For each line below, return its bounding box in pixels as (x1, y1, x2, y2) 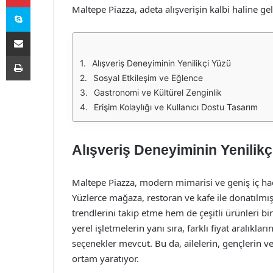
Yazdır (30, 51, 53, 60)
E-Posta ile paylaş (30, 26, 54, 36)
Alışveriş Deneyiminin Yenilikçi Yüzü (92, 58, 231, 68)
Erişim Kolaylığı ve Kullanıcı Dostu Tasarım (94, 102, 258, 112)
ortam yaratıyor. (72, 252, 139, 264)
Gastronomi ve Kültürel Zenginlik (94, 87, 222, 97)
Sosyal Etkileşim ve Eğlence (93, 73, 203, 83)
